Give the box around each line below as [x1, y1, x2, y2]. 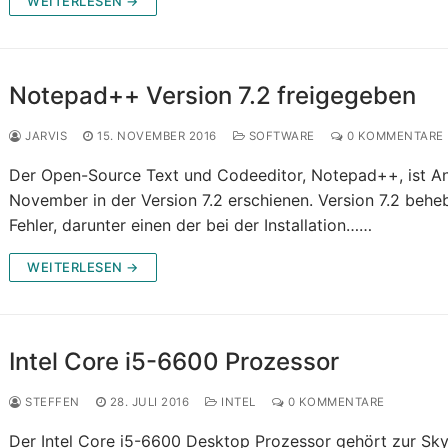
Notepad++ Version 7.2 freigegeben [9, 81, 417, 111]
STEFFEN [21, 395, 80, 410]
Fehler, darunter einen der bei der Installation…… [9, 215, 373, 236]
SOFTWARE [245, 129, 315, 144]
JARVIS [21, 129, 68, 144]
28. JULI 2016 [109, 395, 190, 410]
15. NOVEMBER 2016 [97, 129, 217, 144]
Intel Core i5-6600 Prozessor [9, 347, 340, 377]
